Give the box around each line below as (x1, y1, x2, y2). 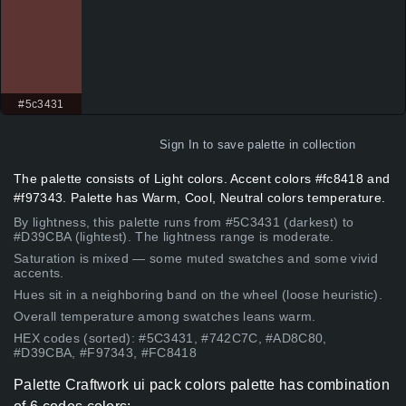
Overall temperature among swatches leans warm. (14, 309, 316, 324)
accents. (14, 266, 64, 281)
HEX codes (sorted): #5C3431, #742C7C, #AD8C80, (14, 331, 327, 346)
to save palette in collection (198, 138, 355, 152)
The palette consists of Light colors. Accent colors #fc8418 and (14, 171, 391, 187)
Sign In (159, 138, 199, 152)
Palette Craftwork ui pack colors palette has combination (14, 377, 390, 393)
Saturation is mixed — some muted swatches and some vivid (14, 251, 378, 266)
